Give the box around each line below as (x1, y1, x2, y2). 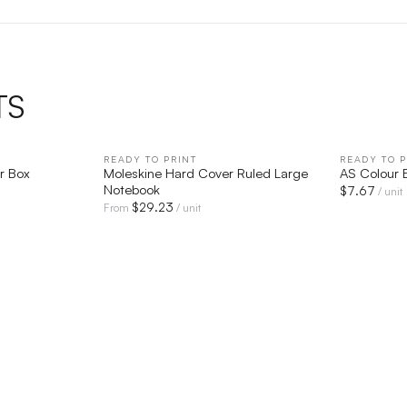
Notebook (104, 180, 161, 197)
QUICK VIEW (184, 152, 256, 166)
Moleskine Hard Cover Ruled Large (104, 164, 309, 181)
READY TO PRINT (104, 152, 197, 165)
